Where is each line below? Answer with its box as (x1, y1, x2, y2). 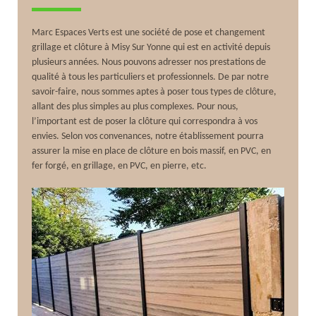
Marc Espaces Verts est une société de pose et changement (32, 27, 266, 38)
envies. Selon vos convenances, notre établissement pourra (32, 130, 265, 142)
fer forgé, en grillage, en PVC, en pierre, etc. (32, 160, 207, 171)
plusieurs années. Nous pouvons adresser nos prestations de (32, 56, 267, 68)
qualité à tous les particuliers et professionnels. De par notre (32, 71, 269, 83)
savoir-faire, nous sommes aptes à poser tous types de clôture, (32, 86, 277, 97)
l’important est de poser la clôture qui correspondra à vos (32, 116, 258, 127)
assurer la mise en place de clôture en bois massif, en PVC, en (32, 145, 272, 157)
